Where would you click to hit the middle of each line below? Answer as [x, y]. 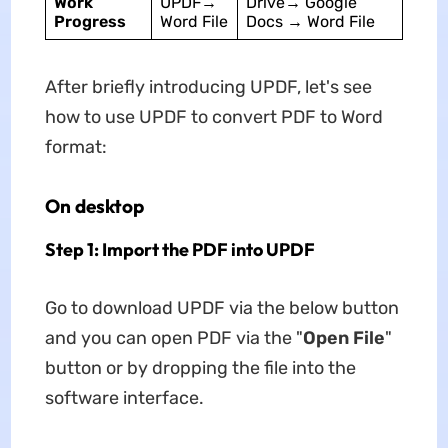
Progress [89, 22]
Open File [343, 338]
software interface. [124, 398]
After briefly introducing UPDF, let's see [208, 87]
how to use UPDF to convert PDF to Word [213, 117]
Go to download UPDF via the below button [221, 308]
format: [75, 147]
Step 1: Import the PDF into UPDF [179, 250]
